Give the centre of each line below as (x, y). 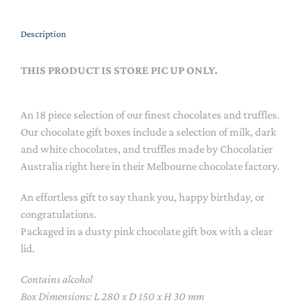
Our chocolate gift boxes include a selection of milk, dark (148, 132)
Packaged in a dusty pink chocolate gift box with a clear (147, 231)
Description (44, 34)
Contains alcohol (57, 279)
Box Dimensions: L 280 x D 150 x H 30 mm (112, 296)
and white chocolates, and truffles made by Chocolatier (147, 149)
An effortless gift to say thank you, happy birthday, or (143, 197)
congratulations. (59, 214)
